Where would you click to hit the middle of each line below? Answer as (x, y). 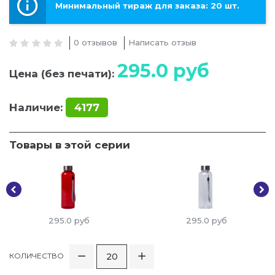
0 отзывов (96, 43)
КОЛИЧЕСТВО (37, 256)
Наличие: (36, 108)
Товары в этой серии (70, 145)
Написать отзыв (163, 43)
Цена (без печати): (63, 74)
